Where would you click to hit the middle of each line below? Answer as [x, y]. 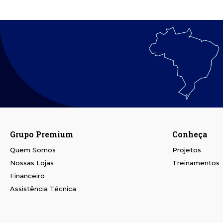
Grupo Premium [42, 134]
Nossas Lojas [32, 163]
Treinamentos [196, 163]
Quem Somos [33, 150]
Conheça [190, 134]
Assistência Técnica [43, 189]
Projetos [187, 150]
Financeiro [27, 176]
